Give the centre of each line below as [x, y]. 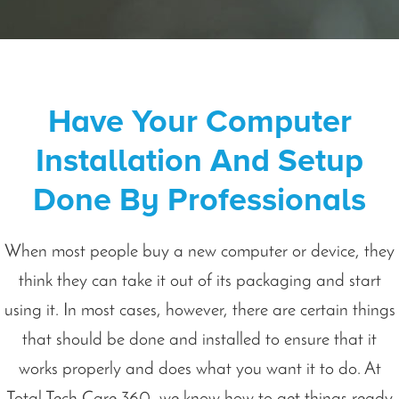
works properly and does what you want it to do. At [199, 369]
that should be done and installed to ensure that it [199, 340]
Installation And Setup [199, 161]
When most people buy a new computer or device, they [199, 252]
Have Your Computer [199, 122]
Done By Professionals [199, 200]
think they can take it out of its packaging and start [199, 281]
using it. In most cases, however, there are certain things [199, 310]
